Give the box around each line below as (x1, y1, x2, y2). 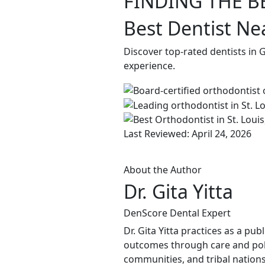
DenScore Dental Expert (124, 206, 231, 220)
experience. (124, 59, 175, 72)
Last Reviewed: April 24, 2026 (124, 127, 251, 141)
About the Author (124, 163, 202, 177)
